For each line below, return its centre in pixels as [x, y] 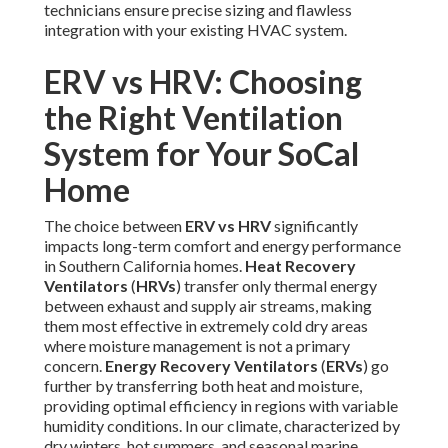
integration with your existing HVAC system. [195, 30]
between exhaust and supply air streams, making [208, 306]
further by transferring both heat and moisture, [203, 386]
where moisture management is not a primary [197, 346]
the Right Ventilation [193, 118]
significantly [314, 226]
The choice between [114, 226]
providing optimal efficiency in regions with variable [221, 406]
